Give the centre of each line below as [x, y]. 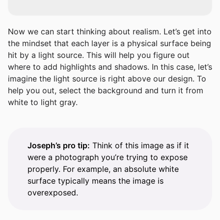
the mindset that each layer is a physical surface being [110, 43]
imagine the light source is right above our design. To [107, 79]
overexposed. [53, 193]
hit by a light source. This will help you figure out [99, 55]
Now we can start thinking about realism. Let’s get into [110, 32]
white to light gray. [43, 102]
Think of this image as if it [139, 146]
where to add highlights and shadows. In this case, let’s [110, 67]
